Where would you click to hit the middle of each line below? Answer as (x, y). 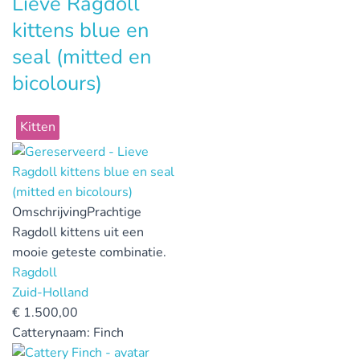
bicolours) (57, 83)
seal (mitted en (82, 56)
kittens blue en (80, 30)
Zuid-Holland (50, 292)
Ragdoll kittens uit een (78, 232)
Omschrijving (49, 212)
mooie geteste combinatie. (89, 252)
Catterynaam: (53, 332)
